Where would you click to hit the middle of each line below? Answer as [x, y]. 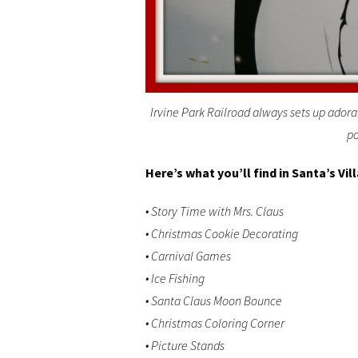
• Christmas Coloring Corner [215, 323]
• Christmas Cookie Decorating [222, 234]
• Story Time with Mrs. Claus [215, 211]
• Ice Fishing [175, 278]
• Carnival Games [188, 256]
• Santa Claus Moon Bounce [214, 301]
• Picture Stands [185, 346]
